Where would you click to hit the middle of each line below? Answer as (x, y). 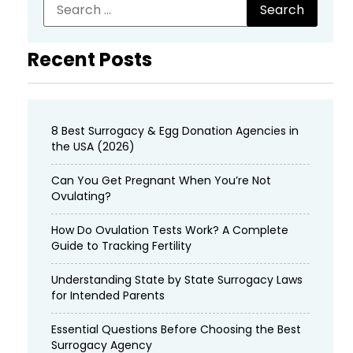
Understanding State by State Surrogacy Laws (177, 279)
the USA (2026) (93, 146)
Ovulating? (81, 196)
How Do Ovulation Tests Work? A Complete (170, 230)
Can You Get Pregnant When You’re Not (161, 180)
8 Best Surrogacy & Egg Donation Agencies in (175, 130)
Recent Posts (90, 59)
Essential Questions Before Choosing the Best (176, 329)
